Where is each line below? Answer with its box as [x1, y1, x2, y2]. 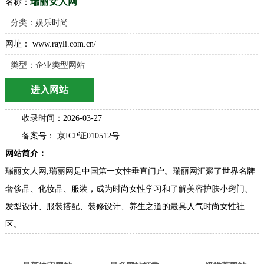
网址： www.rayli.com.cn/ [5, 39, 96, 48]
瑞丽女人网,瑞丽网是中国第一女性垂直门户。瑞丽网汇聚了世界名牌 [5, 167, 255, 176]
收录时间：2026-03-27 [21, 114, 102, 123]
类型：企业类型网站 [10, 61, 85, 70]
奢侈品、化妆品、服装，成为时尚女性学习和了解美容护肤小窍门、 [5, 184, 253, 193]
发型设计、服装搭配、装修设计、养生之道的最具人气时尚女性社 [5, 202, 245, 211]
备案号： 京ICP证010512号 [21, 131, 120, 140]
